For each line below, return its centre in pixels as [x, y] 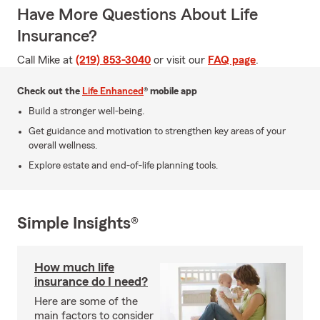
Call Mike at [46, 60]
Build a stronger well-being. [86, 111]
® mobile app [170, 91]
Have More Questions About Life [137, 15]
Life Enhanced [113, 91]
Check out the [50, 91]
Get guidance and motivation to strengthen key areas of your [157, 131]
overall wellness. [63, 146]
